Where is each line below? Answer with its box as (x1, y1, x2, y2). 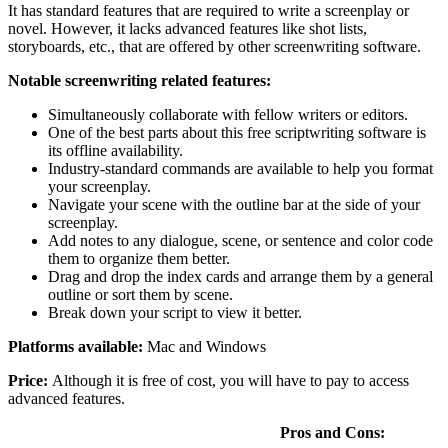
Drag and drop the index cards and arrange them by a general (48, 267, 433, 285)
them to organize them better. (48, 249, 230, 267)
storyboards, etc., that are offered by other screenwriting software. (8, 37, 421, 55)
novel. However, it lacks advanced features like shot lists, (8, 19, 367, 37)
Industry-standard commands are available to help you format (48, 159, 433, 177)
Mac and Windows (147, 337, 266, 355)
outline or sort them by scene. (48, 285, 233, 303)
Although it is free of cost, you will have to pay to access (52, 371, 409, 389)
